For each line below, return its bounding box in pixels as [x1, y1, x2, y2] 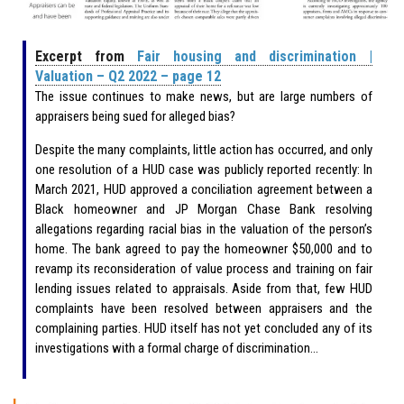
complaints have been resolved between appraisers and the [35, 300, 372, 317]
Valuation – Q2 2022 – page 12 [35, 68, 221, 86]
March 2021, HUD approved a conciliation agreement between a [35, 181, 372, 198]
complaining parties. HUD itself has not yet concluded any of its [35, 320, 372, 337]
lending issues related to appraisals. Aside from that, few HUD [35, 280, 372, 298]
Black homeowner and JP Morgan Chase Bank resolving [35, 201, 372, 218]
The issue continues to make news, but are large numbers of [35, 88, 372, 106]
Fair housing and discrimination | [137, 48, 372, 66]
